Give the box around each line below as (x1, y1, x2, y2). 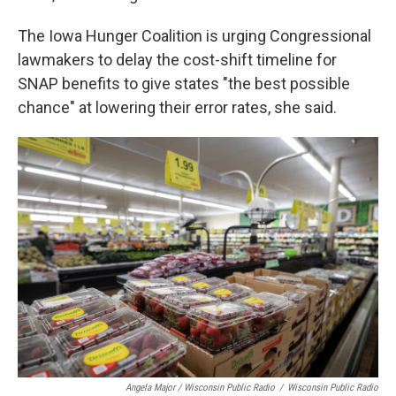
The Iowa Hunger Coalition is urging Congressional (18, 27, 371, 45)
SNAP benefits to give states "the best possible (18, 74, 350, 93)
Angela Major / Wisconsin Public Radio (126, 382, 275, 393)
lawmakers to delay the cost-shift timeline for (18, 50, 337, 69)
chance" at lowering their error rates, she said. (18, 98, 337, 117)
